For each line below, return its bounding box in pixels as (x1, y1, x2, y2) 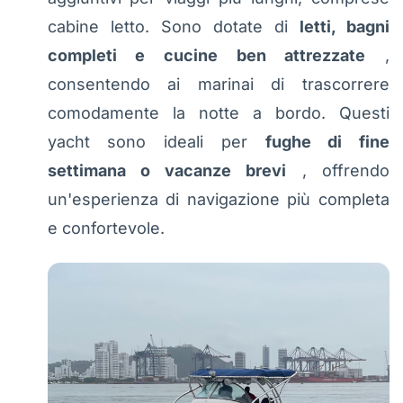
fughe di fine (264, 132, 390, 152)
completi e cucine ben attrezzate (47, 46, 366, 66)
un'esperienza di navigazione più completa (47, 190, 390, 210)
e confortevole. (47, 219, 165, 238)
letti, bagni (299, 17, 390, 37)
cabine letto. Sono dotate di (47, 17, 300, 37)
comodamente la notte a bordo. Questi (47, 103, 390, 123)
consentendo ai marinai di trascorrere (47, 75, 390, 94)
